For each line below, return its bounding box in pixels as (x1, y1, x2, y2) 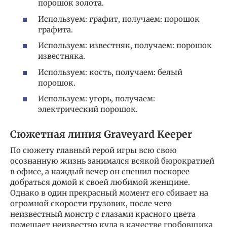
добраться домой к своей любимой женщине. (10, 177, 190, 187)
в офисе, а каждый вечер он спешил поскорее (10, 167, 190, 177)
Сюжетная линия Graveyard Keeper (10, 128, 192, 141)
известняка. (38, 51, 85, 61)
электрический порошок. (38, 104, 138, 115)
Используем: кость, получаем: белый (38, 67, 182, 77)
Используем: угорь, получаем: (38, 94, 155, 104)
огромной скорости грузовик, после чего (10, 199, 172, 209)
